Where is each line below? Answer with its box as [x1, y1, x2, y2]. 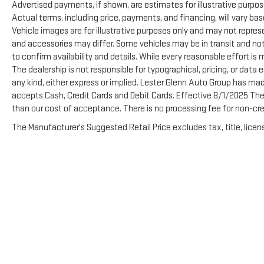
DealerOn [198, 224, 228, 233]
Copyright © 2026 [130, 224, 189, 233]
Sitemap [233, 224, 261, 233]
